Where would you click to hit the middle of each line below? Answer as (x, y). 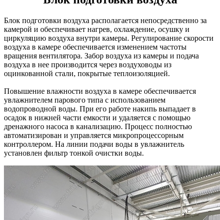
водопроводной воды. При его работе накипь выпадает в (100, 109)
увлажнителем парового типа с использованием (85, 100)
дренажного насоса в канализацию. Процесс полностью (98, 126)
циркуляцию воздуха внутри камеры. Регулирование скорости (109, 38)
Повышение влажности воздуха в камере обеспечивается (100, 91)
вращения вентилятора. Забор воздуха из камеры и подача (101, 55)
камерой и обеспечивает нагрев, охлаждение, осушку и (97, 29)
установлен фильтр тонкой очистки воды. (74, 153)
